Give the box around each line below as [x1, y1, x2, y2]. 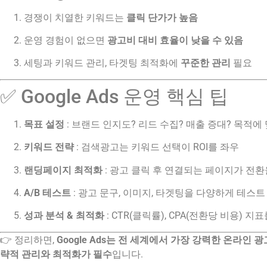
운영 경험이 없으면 [24, 35, 107, 46]
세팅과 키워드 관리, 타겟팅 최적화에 [24, 57, 181, 69]
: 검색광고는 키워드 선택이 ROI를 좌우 [74, 141, 239, 153]
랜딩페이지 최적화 [24, 164, 103, 176]
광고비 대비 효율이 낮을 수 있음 [107, 35, 243, 46]
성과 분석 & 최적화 [24, 210, 104, 222]
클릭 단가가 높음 [126, 11, 198, 23]
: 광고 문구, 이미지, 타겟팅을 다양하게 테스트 [71, 187, 265, 198]
